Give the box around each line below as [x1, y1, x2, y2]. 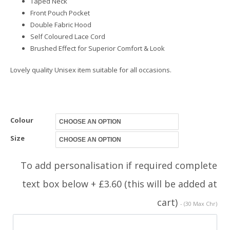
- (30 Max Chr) [180, 199, 217, 207]
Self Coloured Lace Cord [30, 31, 105, 41]
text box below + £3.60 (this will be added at [22, 177, 217, 190]
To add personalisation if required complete [21, 159, 217, 171]
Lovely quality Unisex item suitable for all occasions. [10, 65, 171, 75]
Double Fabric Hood [30, 20, 91, 29]
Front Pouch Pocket [30, 8, 90, 17]
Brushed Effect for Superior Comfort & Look [30, 43, 165, 53]
